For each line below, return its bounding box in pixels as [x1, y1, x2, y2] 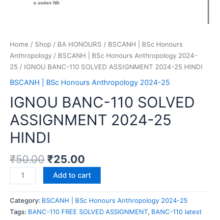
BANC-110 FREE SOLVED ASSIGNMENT [28, 208, 148, 216]
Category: [10, 196, 42, 205]
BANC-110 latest [151, 208, 202, 216]
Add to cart [53, 170, 91, 180]
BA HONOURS [57, 40, 102, 48]
